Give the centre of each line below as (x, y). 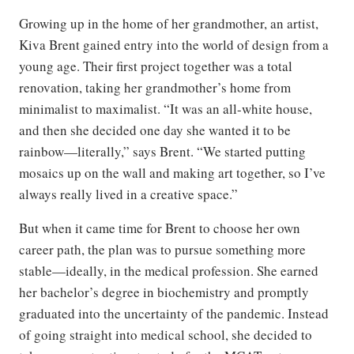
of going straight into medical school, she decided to (166, 335)
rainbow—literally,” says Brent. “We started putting (162, 152)
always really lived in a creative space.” (128, 194)
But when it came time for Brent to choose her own (160, 228)
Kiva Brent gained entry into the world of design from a (174, 45)
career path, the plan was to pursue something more (162, 250)
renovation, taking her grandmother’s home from (155, 88)
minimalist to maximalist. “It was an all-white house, (166, 109)
